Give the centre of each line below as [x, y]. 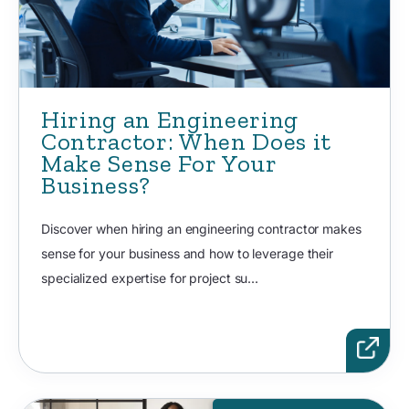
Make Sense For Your [159, 163]
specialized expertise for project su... [150, 278]
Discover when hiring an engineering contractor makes [201, 229]
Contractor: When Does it [186, 141]
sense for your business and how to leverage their [188, 254]
